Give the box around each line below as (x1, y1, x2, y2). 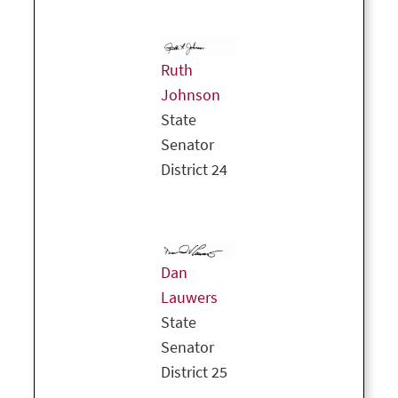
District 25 (161, 362, 227, 384)
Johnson (161, 84, 220, 107)
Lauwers (161, 287, 218, 309)
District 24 (161, 159, 227, 181)
